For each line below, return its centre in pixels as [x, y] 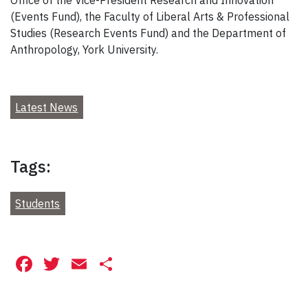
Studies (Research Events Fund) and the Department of [148, 33]
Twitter [97, 264]
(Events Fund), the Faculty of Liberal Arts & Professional [150, 16]
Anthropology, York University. [84, 49]
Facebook [83, 264]
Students [38, 203]
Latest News [47, 107]
